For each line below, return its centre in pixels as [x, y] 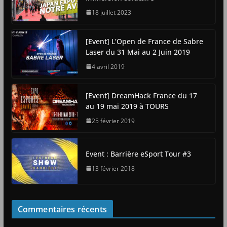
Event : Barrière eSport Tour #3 [138, 154]
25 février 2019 [113, 121]
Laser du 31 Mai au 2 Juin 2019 [138, 52]
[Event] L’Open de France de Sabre [144, 41]
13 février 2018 [113, 168]
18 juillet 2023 [111, 12]
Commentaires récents [62, 209]
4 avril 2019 [108, 66]
